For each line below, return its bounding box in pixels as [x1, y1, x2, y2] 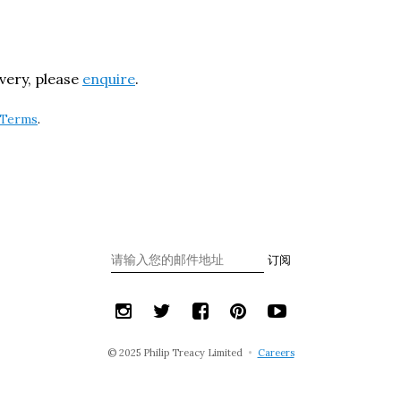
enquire [82, 69, 135, 88]
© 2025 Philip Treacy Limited [107, 346, 245, 359]
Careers [257, 346, 294, 359]
